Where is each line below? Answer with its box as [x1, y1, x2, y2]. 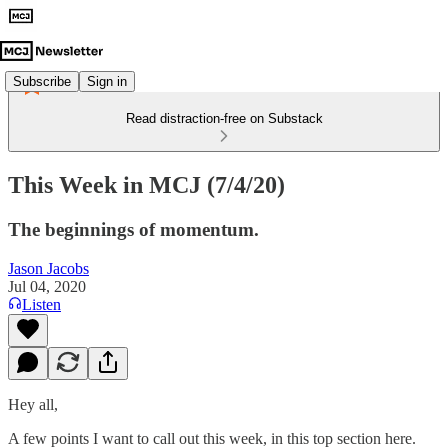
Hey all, [8, 395, 58, 413]
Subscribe [13, 73, 71, 89]
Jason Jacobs [8, 259, 89, 277]
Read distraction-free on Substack [125, 111, 323, 126]
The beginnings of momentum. [8, 218, 259, 240]
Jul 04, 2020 [8, 277, 86, 295]
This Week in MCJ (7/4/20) [8, 171, 285, 198]
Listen [22, 295, 61, 313]
